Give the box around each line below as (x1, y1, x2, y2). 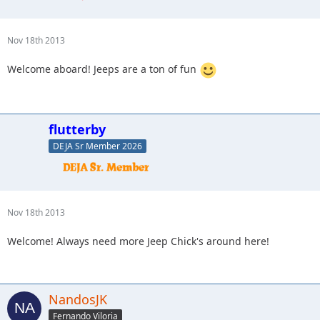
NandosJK (49, 291, 107, 308)
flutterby (49, 121, 106, 139)
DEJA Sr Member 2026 (53, 140, 142, 152)
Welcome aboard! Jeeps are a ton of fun (7, 62, 199, 76)
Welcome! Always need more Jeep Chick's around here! (7, 234, 269, 248)
